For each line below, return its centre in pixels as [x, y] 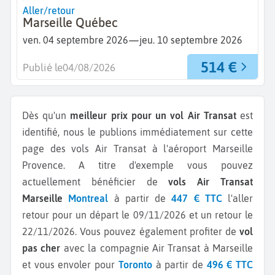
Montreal [88, 199]
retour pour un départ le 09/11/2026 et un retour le [137, 215]
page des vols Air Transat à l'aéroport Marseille [137, 149]
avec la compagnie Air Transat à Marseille [157, 248]
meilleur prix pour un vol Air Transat [153, 116]
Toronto [135, 265]
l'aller [240, 199]
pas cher [41, 248]
